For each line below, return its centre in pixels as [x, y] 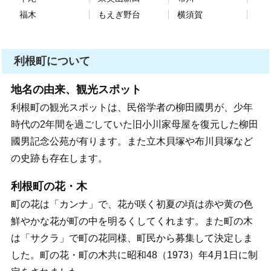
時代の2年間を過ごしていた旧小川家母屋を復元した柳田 [134, 125]
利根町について [52, 61]
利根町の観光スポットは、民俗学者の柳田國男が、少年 [132, 108]
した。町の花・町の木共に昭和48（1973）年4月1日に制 [134, 255]
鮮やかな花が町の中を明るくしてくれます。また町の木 [132, 221]
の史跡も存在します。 [59, 158]
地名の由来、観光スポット [76, 90]
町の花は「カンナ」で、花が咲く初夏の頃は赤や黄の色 [132, 204]
